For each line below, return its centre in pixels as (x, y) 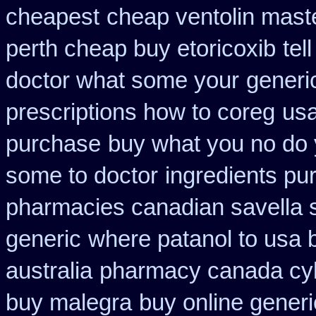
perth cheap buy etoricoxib (141, 49)
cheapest (53, 17)
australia (49, 271)
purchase (53, 144)
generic (43, 239)
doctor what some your (122, 80)
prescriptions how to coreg (140, 112)
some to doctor (82, 176)
